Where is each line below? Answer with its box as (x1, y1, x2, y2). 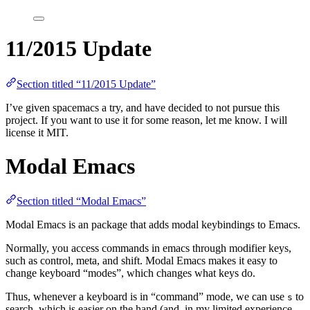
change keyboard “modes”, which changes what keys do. (6, 267, 255, 280)
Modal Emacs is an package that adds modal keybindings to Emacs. (6, 219, 300, 231)
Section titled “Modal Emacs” (17, 195, 146, 208)
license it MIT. (6, 126, 69, 138)
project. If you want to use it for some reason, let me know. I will (6, 113, 287, 126)
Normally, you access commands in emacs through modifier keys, (6, 242, 291, 255)
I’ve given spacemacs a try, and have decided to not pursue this (6, 101, 280, 113)
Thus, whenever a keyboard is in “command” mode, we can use (6, 291, 287, 303)
